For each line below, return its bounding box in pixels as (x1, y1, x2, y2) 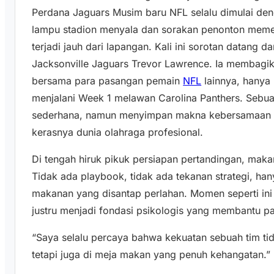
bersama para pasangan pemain (32, 75, 183, 87)
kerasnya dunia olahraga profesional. (32, 126, 204, 139)
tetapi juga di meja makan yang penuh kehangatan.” (32, 248, 271, 261)
